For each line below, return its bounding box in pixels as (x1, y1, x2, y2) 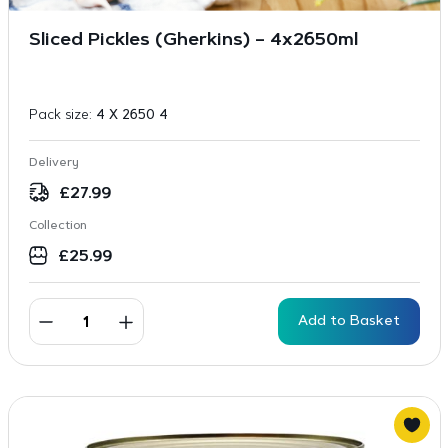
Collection (28, 220, 87, 232)
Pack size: (28, 109, 96, 122)
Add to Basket (297, 314, 400, 329)
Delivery (28, 157, 79, 169)
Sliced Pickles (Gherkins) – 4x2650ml (28, 32, 358, 50)
